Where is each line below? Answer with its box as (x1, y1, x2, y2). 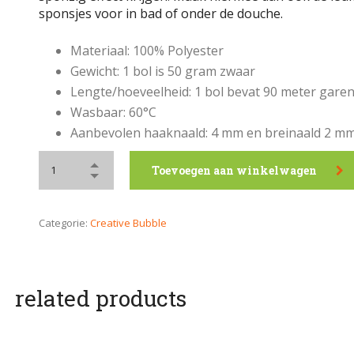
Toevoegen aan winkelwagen (152, 163, 317, 178)
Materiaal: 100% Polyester (70, 42, 224, 59)
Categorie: (39, 216, 90, 230)
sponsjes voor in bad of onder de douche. (39, 5, 283, 22)
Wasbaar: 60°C (70, 104, 156, 121)
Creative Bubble (90, 216, 167, 230)
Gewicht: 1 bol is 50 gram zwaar (70, 62, 255, 80)
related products (15, 284, 186, 313)
